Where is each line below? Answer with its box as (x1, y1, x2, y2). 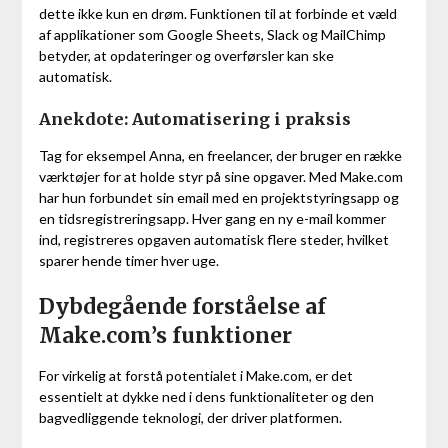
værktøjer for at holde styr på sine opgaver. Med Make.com (38, 168, 403, 186)
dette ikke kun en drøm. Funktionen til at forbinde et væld (38, 5, 397, 23)
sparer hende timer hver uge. (38, 252, 219, 270)
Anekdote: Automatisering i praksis (38, 109, 351, 130)
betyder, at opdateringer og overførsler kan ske (38, 47, 334, 65)
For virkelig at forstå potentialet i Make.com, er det (38, 367, 353, 385)
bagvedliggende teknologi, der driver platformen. (38, 409, 342, 427)
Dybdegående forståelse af (38, 293, 326, 321)
